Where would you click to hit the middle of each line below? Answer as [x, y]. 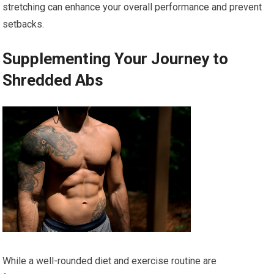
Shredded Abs [53, 80]
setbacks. [24, 24]
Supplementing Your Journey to [116, 58]
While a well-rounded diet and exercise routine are [110, 261]
